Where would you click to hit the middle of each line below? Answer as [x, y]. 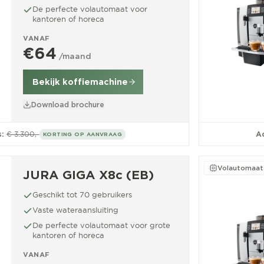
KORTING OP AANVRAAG [82, 134]
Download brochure [68, 105]
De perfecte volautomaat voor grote [101, 225]
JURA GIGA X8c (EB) [88, 175]
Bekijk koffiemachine [80, 82]
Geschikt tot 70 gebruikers [82, 194]
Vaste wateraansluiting [75, 210]
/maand [75, 56]
